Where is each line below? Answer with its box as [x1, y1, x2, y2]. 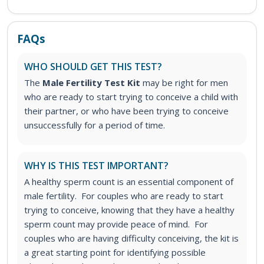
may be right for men [143, 77, 228, 89]
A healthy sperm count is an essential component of [24, 176, 233, 188]
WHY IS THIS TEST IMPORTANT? [24, 159, 169, 173]
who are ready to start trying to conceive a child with [24, 91, 238, 103]
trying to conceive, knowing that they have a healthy [24, 204, 235, 216]
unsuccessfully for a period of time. [24, 119, 165, 131]
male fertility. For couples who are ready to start [24, 190, 223, 202]
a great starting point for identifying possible [24, 246, 206, 259]
